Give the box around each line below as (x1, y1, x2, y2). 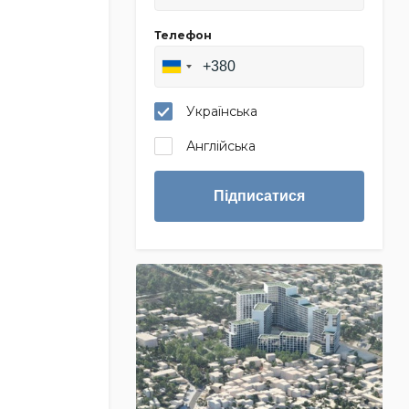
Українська (185, 103, 257, 120)
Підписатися (213, 188, 305, 204)
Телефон (153, 28, 212, 42)
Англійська (185, 138, 256, 154)
